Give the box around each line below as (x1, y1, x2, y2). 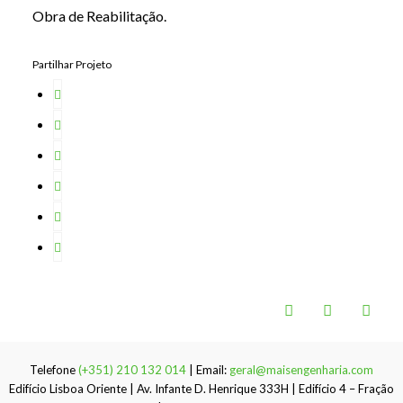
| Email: (186, 362, 229, 377)
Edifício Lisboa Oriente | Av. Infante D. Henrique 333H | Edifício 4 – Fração (9, 381, 394, 396)
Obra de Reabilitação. (31, 7, 166, 25)
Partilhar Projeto (31, 57, 112, 71)
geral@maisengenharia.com (229, 362, 373, 377)
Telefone (30, 362, 78, 377)
